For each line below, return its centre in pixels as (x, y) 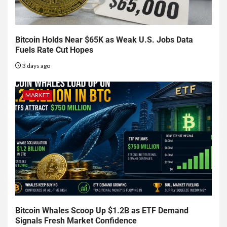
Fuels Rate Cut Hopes (54, 50)
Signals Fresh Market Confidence (76, 221)
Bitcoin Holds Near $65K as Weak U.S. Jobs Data (104, 40)
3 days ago (36, 66)
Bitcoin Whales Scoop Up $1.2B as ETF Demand (102, 211)
